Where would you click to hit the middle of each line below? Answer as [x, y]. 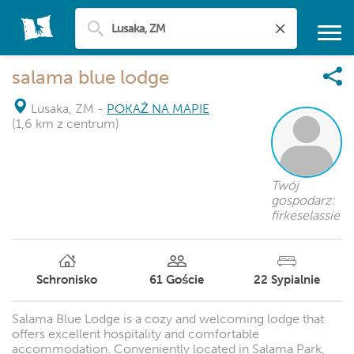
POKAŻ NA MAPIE [158, 109]
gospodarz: [303, 200]
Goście [185, 280]
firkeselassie [305, 215]
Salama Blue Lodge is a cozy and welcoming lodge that [168, 319]
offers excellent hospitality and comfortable [136, 334]
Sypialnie [295, 280]
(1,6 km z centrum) [66, 124]
